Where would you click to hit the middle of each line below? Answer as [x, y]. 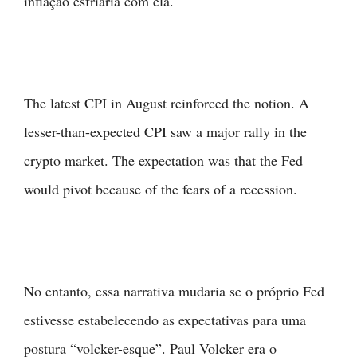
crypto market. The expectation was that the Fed [163, 160]
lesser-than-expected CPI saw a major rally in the [165, 131]
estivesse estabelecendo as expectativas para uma [165, 319]
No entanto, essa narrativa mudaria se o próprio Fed [174, 290]
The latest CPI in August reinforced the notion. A [167, 102]
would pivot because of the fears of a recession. [161, 188]
